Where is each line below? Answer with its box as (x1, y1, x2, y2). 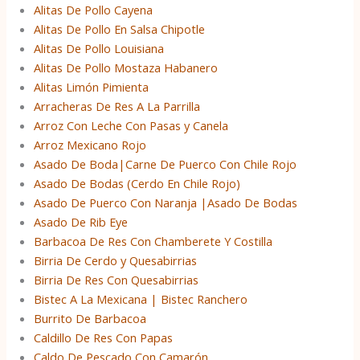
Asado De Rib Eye (34, 213, 129, 230)
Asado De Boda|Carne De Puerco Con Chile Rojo (34, 155, 297, 172)
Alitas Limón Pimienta (34, 78, 149, 95)
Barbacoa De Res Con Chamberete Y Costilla (34, 232, 273, 249)
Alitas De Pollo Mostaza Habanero (34, 59, 219, 76)
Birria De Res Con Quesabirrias (34, 271, 199, 288)
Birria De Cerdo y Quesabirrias (34, 252, 198, 268)
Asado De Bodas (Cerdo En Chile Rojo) (34, 174, 241, 191)
